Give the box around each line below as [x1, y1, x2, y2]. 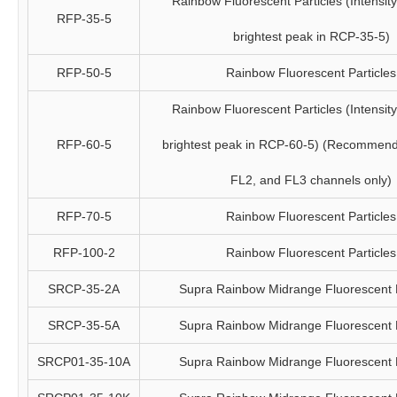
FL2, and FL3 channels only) [230, 173, 392, 187]
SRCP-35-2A [48, 282, 120, 296]
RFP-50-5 [56, 66, 112, 80]
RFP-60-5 [56, 137, 112, 152]
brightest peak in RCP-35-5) [232, 29, 390, 43]
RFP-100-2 [52, 245, 115, 260]
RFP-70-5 [56, 209, 112, 223]
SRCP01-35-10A [37, 354, 130, 369]
